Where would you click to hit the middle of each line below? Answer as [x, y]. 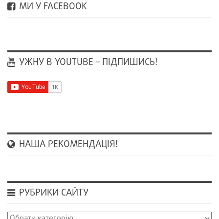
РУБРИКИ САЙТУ [53, 193]
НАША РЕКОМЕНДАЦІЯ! [67, 144]
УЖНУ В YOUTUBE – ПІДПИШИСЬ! [87, 63]
